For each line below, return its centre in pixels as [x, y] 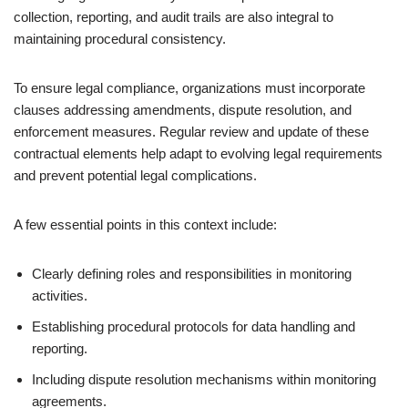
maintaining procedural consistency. [120, 39]
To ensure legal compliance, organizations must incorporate [189, 88]
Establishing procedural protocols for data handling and [194, 326]
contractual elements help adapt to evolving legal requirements [198, 153]
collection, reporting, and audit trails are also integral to [173, 17]
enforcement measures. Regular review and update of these [191, 132]
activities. [60, 296]
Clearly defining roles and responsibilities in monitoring [192, 274]
